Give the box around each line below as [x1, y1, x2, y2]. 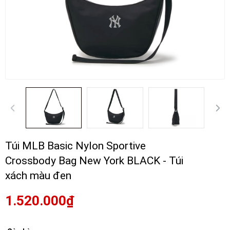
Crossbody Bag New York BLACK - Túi [5, 155, 183, 167]
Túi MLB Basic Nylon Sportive [5, 140, 146, 152]
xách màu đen [5, 169, 71, 182]
